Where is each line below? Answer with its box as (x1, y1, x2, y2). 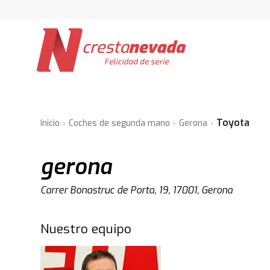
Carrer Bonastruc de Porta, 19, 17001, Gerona (40, 184, 233, 196)
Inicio (40, 118, 60, 129)
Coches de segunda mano (69, 118, 171, 129)
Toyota (216, 116, 250, 129)
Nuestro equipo (40, 221, 132, 237)
